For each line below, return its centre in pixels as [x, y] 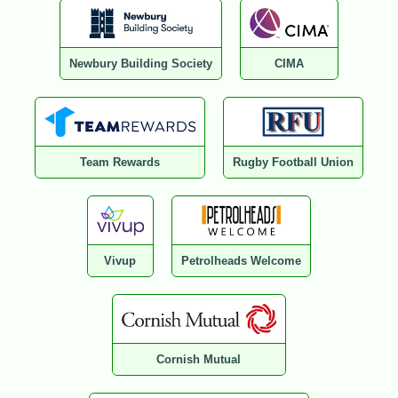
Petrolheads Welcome [242, 261]
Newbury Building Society [141, 64]
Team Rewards [119, 163]
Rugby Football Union [293, 163]
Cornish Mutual [199, 360]
